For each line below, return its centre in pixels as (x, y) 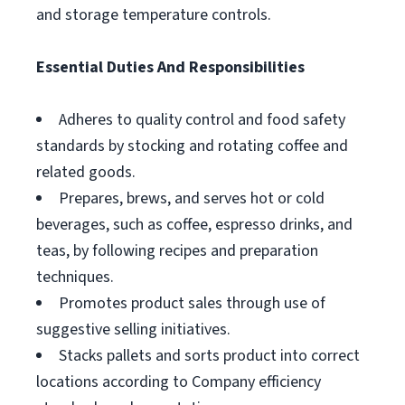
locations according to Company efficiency (179, 382)
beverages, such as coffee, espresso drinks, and (194, 225)
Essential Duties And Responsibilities (170, 67)
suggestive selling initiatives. (133, 330)
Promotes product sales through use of (192, 303)
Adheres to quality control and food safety (202, 120)
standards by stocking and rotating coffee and (192, 146)
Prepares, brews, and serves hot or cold (192, 198)
